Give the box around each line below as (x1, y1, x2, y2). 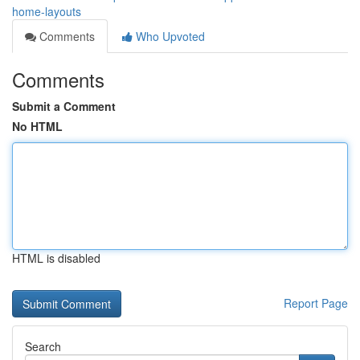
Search (25, 338, 61, 354)
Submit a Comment (12, 98, 116, 114)
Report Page (284, 295, 348, 311)
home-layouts (12, 3, 81, 19)
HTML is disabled (12, 250, 100, 266)
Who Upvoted (133, 28, 205, 44)
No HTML (12, 118, 63, 134)
